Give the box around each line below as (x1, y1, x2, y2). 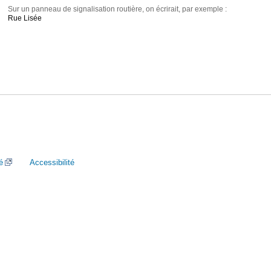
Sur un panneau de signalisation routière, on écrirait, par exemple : (8, 5, 227, 14)
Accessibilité (30, 158, 74, 167)
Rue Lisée (8, 14, 42, 23)
